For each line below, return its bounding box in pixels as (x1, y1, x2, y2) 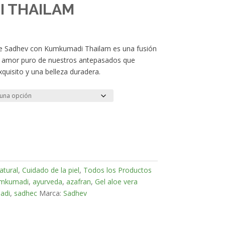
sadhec (14, 188, 37, 198)
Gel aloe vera (94, 176, 138, 186)
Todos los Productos (83, 165, 152, 175)
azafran (66, 176, 91, 186)
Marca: (39, 188, 63, 198)
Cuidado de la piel (22, 165, 79, 175)
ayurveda (32, 176, 62, 186)
